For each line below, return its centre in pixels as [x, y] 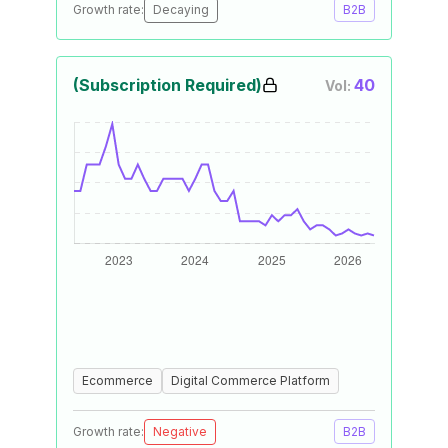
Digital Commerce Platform [250, 380]
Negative [180, 431]
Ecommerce [117, 380]
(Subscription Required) [167, 85]
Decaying [181, 9]
